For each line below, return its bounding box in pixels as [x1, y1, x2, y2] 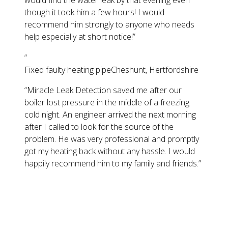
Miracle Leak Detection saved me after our [27, 84, 182, 96]
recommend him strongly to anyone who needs [24, 19, 194, 31]
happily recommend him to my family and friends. [24, 158, 198, 169]
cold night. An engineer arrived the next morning [24, 109, 196, 121]
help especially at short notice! [24, 31, 133, 43]
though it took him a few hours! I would [24, 7, 164, 18]
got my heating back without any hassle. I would [24, 146, 195, 157]
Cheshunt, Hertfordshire [111, 64, 198, 76]
